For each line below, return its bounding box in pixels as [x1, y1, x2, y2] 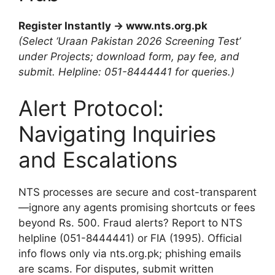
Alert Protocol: [18, 95, 164, 122]
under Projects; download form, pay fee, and [18, 50, 239, 63]
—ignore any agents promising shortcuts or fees [18, 201, 255, 214]
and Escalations [18, 147, 177, 173]
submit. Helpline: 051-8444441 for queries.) [18, 65, 234, 78]
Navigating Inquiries [18, 121, 216, 147]
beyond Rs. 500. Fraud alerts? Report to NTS [18, 217, 242, 230]
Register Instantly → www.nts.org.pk [18, 19, 207, 32]
